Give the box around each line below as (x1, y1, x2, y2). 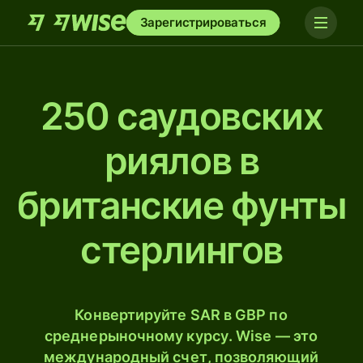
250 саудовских (40, 93, 323, 139)
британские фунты (16, 182, 347, 228)
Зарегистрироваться (139, 15, 267, 30)
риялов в (104, 138, 259, 183)
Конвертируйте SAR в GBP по (75, 306, 288, 323)
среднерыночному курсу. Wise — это (45, 327, 318, 344)
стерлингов (79, 227, 284, 272)
